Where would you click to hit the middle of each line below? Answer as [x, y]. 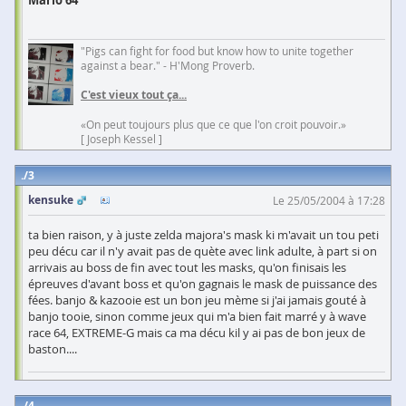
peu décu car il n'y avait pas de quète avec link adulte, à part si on [203, 251]
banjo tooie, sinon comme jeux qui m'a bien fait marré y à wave [197, 316]
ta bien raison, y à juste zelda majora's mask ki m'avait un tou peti [203, 235]
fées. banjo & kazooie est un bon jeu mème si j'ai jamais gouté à [197, 300]
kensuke [51, 200]
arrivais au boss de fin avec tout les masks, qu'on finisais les [187, 267]
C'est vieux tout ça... [134, 95]
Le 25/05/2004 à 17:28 [329, 200]
